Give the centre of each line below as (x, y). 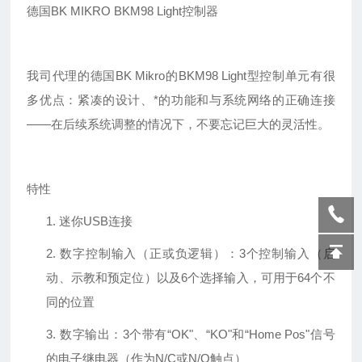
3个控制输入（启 (287, 254)
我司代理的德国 (71, 76)
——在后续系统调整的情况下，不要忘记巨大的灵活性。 (179, 124)
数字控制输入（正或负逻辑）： (149, 254)
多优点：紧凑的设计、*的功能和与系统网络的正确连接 (181, 100)
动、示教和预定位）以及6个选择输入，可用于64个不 (191, 278)
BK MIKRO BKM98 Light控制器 (135, 11)
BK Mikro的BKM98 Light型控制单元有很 (225, 76)
